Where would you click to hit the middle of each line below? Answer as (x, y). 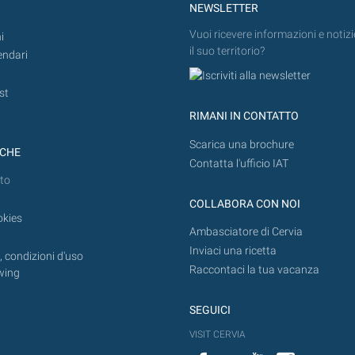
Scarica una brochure (242, 144)
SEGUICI (210, 310)
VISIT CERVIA (218, 335)
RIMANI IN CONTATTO (244, 116)
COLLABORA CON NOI (245, 204)
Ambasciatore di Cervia (246, 231)
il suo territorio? (227, 51)
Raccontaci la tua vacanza (254, 269)
